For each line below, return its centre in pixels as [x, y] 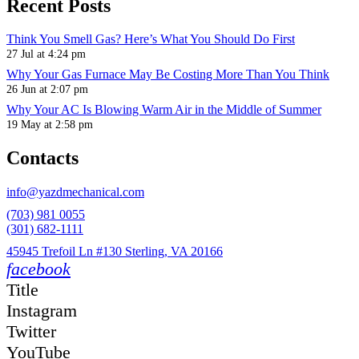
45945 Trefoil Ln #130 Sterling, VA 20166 [115, 252]
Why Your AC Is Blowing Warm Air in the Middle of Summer [164, 110]
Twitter [31, 332]
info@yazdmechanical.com [75, 192]
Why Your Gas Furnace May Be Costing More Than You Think [168, 75]
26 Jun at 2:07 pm [47, 89]
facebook [38, 269]
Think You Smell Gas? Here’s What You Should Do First [151, 39]
